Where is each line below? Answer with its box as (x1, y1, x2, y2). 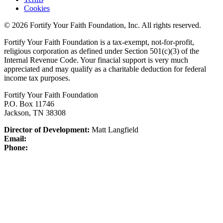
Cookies (24, 4, 50, 13)
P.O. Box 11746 (4, 100, 54, 109)
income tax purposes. (4, 74, 70, 83)
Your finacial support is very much (80, 56, 188, 65)
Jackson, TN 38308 (4, 109, 66, 117)
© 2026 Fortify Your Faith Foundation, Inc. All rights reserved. (4, 21, 201, 30)
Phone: (4, 143, 28, 152)
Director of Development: (4, 125, 90, 134)
